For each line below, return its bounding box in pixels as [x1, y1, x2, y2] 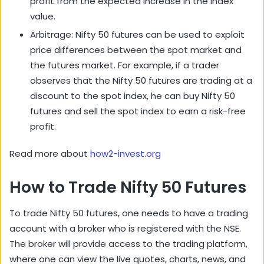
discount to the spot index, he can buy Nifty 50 [30, 89, 235, 102]
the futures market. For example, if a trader [30, 58, 219, 71]
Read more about [9, 147, 90, 160]
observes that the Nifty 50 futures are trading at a [30, 74, 252, 87]
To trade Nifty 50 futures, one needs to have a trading [9, 207, 248, 220]
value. [30, 9, 55, 22]
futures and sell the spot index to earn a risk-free [30, 104, 246, 117]
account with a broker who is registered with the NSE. [9, 222, 241, 235]
